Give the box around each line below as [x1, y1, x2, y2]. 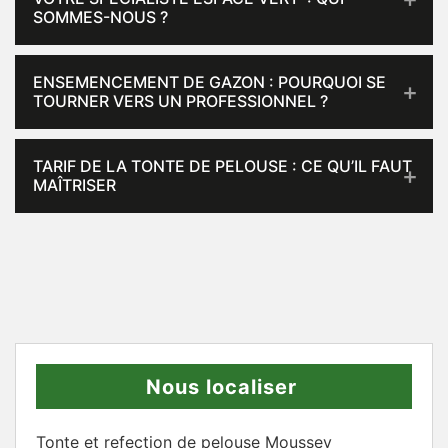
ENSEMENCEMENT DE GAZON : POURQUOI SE [33, 72, 386, 92]
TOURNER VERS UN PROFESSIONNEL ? [33, 91, 328, 111]
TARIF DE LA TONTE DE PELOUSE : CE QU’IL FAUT [33, 156, 412, 176]
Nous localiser [146, 375, 297, 399]
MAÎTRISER [33, 175, 116, 195]
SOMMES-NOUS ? [33, 7, 168, 27]
